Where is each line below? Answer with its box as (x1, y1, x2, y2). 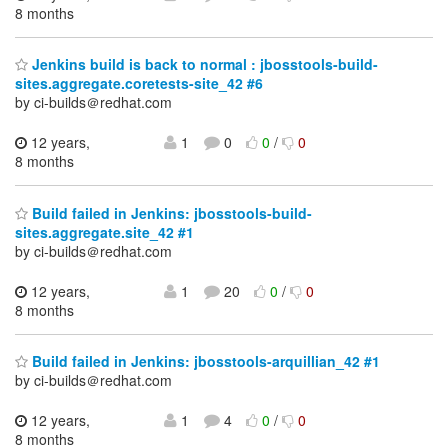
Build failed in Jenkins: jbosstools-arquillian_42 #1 (28, 351, 380, 372)
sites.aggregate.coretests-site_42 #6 (15, 73, 263, 94)
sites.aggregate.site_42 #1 (15, 221, 194, 242)
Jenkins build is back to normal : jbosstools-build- (28, 54, 378, 75)
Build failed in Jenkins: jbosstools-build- (28, 202, 312, 223)
